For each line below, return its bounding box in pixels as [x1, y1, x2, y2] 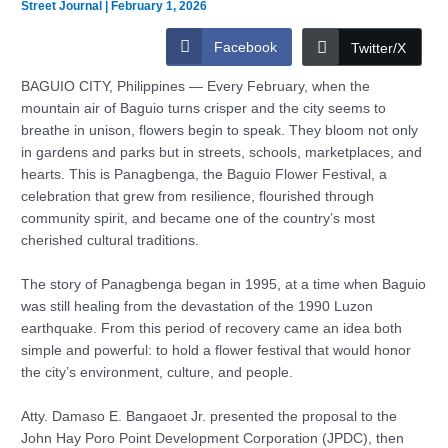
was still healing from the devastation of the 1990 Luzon [21, 299, 374, 315]
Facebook [213, 39, 277, 56]
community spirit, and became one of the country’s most [21, 211, 376, 227]
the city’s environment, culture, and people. [21, 365, 294, 381]
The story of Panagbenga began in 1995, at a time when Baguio [21, 277, 427, 293]
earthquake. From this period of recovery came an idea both [21, 321, 403, 337]
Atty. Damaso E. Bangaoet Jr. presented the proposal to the [21, 409, 398, 425]
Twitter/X [350, 40, 406, 57]
